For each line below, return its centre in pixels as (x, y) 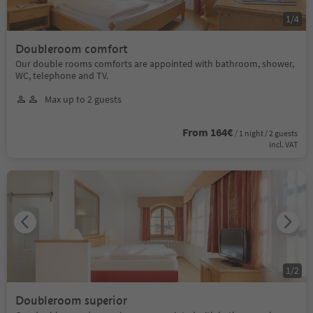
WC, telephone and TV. (62, 75)
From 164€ (208, 132)
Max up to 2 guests (83, 99)
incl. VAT (283, 144)
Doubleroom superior (71, 300)
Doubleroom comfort (72, 49)
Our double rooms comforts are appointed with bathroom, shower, (155, 63)
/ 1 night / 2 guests (266, 133)
